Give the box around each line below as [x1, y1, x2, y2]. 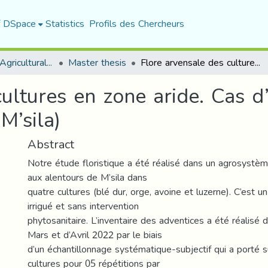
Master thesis [68, 53, 126, 72]
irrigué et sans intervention [28, 197, 139, 215]
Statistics [45, 14, 84, 33]
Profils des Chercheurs [89, 14, 184, 33]
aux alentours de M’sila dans [28, 168, 147, 187]
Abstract [28, 133, 74, 156]
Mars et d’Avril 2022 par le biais [28, 226, 162, 244]
